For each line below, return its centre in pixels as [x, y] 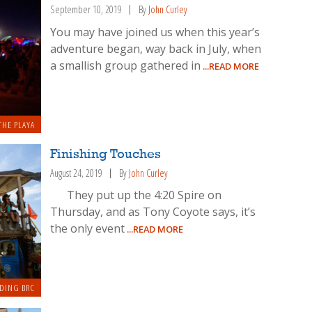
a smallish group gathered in [126, 65]
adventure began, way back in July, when [156, 48]
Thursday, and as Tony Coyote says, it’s [153, 212]
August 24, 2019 [77, 173]
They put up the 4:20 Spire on [136, 195]
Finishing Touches [106, 154]
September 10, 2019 [86, 9]
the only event [88, 229]
